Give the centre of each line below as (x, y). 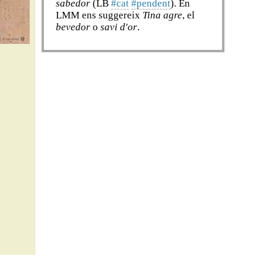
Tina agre (163, 15)
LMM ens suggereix (99, 15)
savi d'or (119, 27)
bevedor (73, 27)
